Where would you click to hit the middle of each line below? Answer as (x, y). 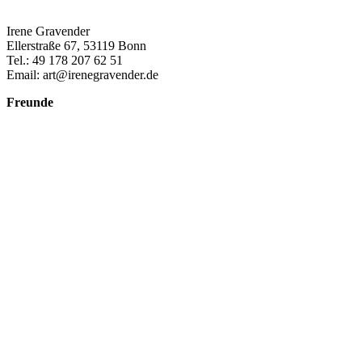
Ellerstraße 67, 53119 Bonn (76, 46)
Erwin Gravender (51, 117)
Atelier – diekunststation (68, 131)
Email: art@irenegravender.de (82, 75)
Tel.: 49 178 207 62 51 (65, 60)
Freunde (30, 102)
